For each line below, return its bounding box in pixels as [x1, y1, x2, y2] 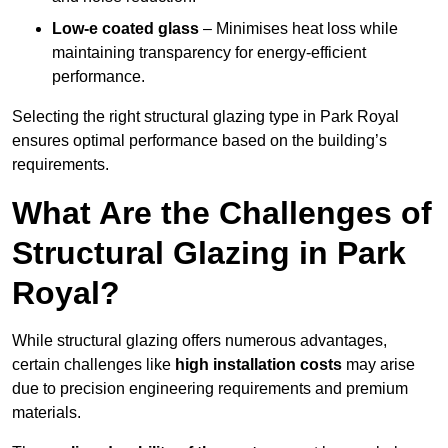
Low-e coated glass [52, 20, 199, 38]
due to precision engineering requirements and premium [12, 380, 408, 398]
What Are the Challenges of [12, 195, 432, 232]
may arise [342, 356, 415, 374]
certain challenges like [12, 356, 175, 374]
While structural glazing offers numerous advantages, [12, 332, 387, 350]
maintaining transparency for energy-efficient [52, 44, 366, 62]
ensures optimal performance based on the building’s [12, 132, 387, 150]
